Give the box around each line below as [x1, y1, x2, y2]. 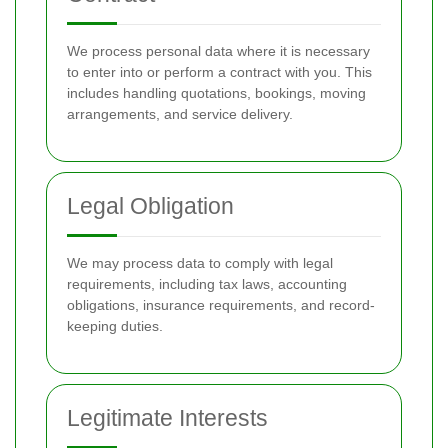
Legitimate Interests [67, 405, 268, 431]
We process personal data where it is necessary [67, 43, 370, 59]
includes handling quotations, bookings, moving [67, 85, 366, 101]
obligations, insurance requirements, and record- [67, 297, 375, 313]
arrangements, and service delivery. [67, 106, 293, 122]
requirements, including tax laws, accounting [67, 276, 347, 292]
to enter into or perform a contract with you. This [67, 64, 372, 80]
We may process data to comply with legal [67, 255, 333, 271]
